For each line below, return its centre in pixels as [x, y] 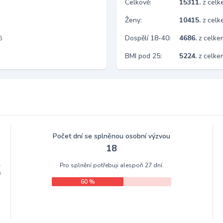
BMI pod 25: [143, 56]
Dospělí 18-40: [148, 38]
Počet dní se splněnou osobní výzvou [112, 136]
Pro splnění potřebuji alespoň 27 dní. [111, 165]
